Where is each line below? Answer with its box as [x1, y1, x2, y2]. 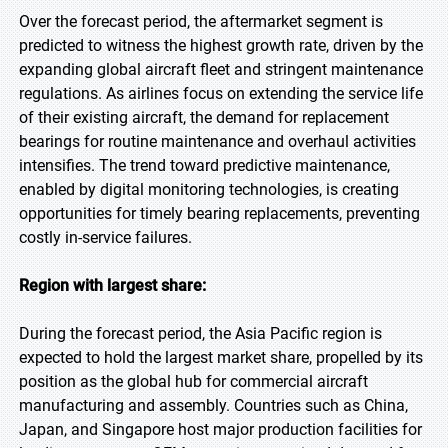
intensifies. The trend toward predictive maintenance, [19, 156, 390, 175]
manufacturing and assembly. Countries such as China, [19, 396, 408, 415]
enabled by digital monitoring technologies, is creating [19, 180, 399, 199]
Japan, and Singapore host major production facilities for [19, 420, 422, 439]
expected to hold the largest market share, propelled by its [19, 348, 423, 367]
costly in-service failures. [19, 228, 192, 247]
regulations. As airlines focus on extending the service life [19, 84, 423, 103]
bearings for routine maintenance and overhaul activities [19, 132, 416, 151]
